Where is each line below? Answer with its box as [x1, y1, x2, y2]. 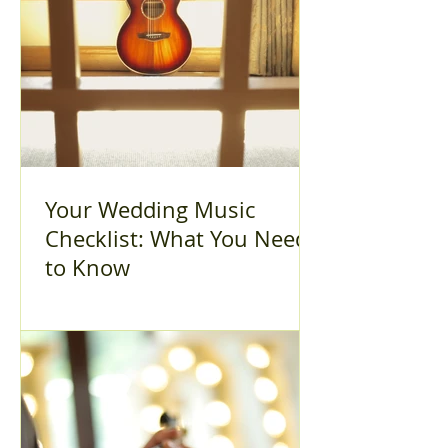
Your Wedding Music [45, 195, 255, 224]
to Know [45, 253, 130, 282]
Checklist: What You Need [45, 224, 308, 253]
